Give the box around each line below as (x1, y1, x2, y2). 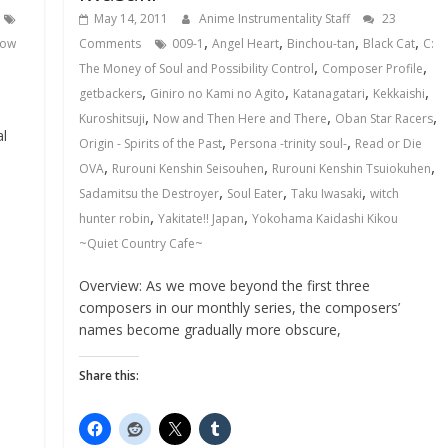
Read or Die (355, 135, 423, 152)
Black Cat (363, 35, 416, 52)
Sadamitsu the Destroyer (79, 185, 220, 202)
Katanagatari (293, 85, 366, 102)
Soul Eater (227, 185, 284, 202)
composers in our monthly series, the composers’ (79, 298, 401, 317)
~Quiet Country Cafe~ (79, 235, 204, 252)
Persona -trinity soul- (230, 135, 348, 152)
